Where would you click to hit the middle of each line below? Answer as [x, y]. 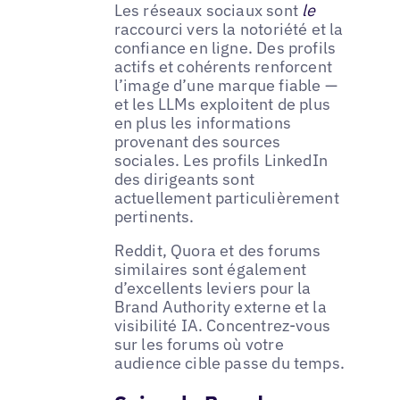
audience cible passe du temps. [229, 362]
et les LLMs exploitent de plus [222, 104]
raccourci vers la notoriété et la [229, 29]
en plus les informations [202, 123]
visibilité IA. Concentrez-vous [222, 325]
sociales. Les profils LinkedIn [221, 161]
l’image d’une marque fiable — [225, 86]
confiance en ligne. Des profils [225, 48]
